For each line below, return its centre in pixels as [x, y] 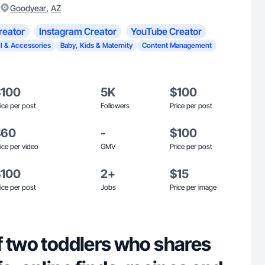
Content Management [177, 45]
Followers [115, 106]
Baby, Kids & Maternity [96, 45]
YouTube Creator [166, 31]
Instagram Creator [78, 31]
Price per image [193, 187]
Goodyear [28, 8]
